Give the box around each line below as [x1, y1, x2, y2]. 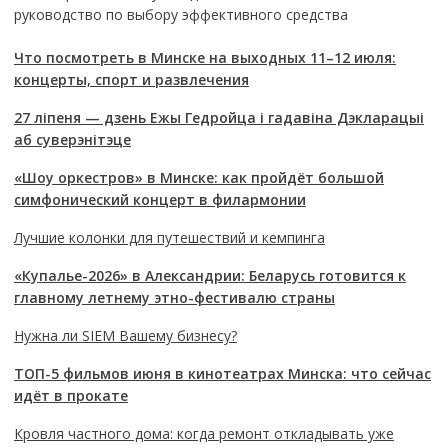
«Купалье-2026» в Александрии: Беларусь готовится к [13, 266, 406, 286]
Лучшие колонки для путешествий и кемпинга [13, 228, 325, 248]
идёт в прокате [13, 386, 128, 406]
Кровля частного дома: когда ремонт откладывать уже [13, 424, 394, 444]
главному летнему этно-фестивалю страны [13, 288, 335, 308]
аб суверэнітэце [13, 130, 131, 150]
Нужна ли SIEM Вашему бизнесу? [13, 326, 237, 346]
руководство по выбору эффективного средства [13, 5, 348, 25]
